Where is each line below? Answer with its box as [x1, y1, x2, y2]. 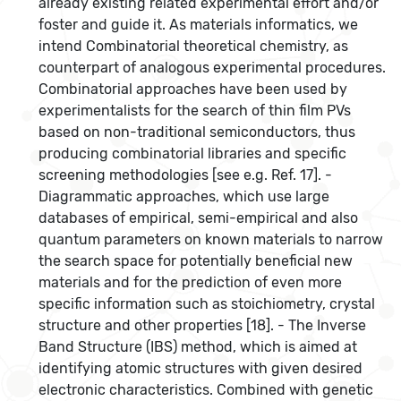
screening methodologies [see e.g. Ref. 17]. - [38, 166, 333, 184]
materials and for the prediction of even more [38, 274, 343, 292]
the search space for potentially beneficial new [38, 252, 354, 270]
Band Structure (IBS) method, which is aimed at [38, 338, 358, 356]
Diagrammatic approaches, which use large [38, 188, 330, 206]
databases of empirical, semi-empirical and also [38, 209, 359, 227]
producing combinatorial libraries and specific [38, 145, 347, 163]
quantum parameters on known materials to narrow [38, 231, 384, 249]
